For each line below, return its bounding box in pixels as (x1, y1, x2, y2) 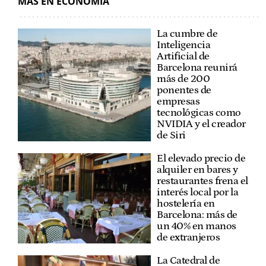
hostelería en (157, 197, 215, 210)
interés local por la (157, 186, 238, 198)
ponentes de (157, 84, 211, 96)
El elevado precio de (157, 152, 245, 164)
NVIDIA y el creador (157, 118, 246, 130)
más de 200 (157, 72, 210, 85)
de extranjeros (157, 231, 220, 243)
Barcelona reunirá (157, 61, 237, 74)
